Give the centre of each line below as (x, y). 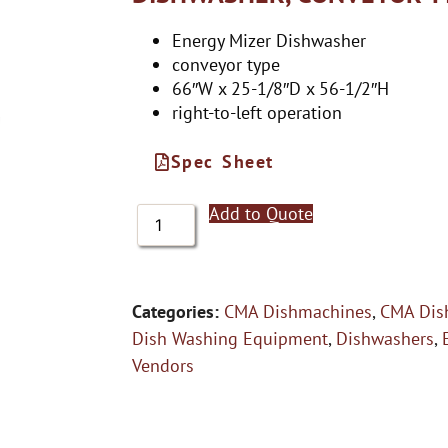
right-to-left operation (257, 112)
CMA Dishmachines (298, 311)
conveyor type (226, 64)
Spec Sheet (222, 161)
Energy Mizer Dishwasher (269, 40)
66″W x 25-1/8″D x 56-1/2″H (280, 88)
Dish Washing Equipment (230, 338)
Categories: (175, 311)
